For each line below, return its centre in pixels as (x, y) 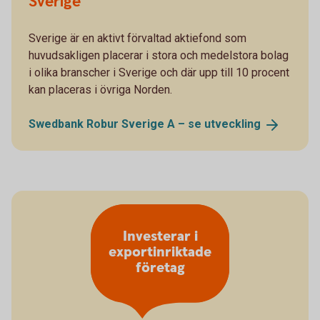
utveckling (232, 124)
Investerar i (160, 237)
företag (160, 269)
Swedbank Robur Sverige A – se (116, 124)
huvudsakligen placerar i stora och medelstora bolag (159, 55)
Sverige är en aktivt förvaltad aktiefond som (137, 38)
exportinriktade (160, 253)
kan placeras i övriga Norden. (102, 89)
